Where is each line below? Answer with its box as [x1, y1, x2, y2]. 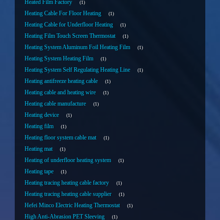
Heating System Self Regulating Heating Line [25, 67, 130, 73]
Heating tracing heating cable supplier [25, 191, 111, 197]
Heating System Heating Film [25, 55, 93, 62]
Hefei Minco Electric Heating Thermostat [25, 202, 120, 209]
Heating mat [25, 146, 53, 152]
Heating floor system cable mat [25, 135, 96, 141]
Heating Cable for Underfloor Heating [25, 22, 113, 28]
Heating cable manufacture [25, 101, 86, 107]
